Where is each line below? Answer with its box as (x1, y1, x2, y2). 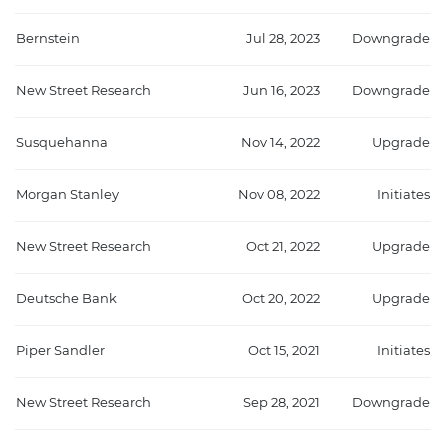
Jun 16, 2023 (243, 83, 320, 99)
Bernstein (16, 31, 80, 47)
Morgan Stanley (16, 187, 119, 203)
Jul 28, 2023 (246, 31, 320, 47)
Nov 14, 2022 (241, 135, 320, 151)
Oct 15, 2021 (248, 343, 320, 359)
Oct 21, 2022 (246, 239, 320, 255)
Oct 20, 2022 (242, 291, 320, 307)
